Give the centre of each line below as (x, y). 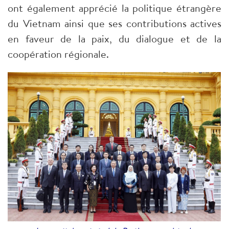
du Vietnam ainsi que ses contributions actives (114, 24)
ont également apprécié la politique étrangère (114, 8)
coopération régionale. (58, 54)
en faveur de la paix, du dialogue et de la (114, 39)
